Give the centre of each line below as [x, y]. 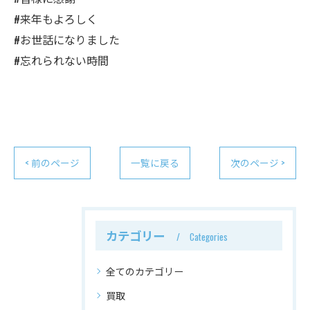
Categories [209, 237]
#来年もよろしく [56, 19]
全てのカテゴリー [145, 271]
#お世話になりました [67, 39]
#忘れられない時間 [61, 60]
